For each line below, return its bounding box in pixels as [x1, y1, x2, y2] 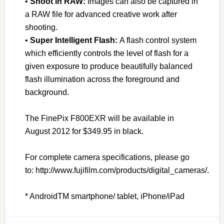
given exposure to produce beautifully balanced [24, 62, 192, 70]
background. [24, 88, 69, 96]
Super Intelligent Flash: [29, 36, 117, 44]
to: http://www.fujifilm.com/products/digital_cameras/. [24, 166, 209, 174]
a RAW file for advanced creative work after [24, 10, 177, 18]
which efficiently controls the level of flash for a [24, 49, 188, 57]
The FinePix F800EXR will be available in [24, 114, 174, 122]
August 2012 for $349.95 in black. [24, 127, 143, 135]
